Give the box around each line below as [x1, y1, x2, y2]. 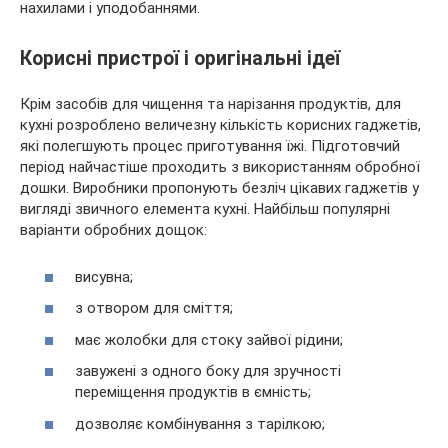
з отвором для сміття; [75, 299, 233, 318]
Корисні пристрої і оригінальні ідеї [20, 47, 340, 71]
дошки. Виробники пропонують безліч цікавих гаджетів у [20, 179, 419, 198]
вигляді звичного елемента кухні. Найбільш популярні [20, 200, 390, 219]
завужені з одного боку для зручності [75, 362, 341, 381]
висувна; [75, 267, 133, 286]
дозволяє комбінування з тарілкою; [75, 414, 325, 433]
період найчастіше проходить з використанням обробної [20, 158, 420, 177]
